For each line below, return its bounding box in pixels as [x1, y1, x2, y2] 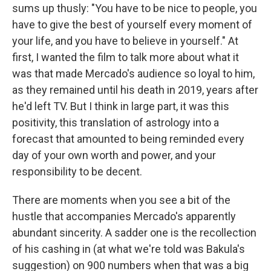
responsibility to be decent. [12, 165, 142, 178]
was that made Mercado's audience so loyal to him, [12, 67, 255, 80]
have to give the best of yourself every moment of [12, 18, 252, 31]
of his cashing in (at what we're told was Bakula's [12, 243, 245, 256]
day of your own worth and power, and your [12, 149, 216, 162]
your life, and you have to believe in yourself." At [12, 34, 238, 48]
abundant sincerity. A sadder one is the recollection [12, 226, 256, 240]
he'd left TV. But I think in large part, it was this [12, 100, 229, 113]
